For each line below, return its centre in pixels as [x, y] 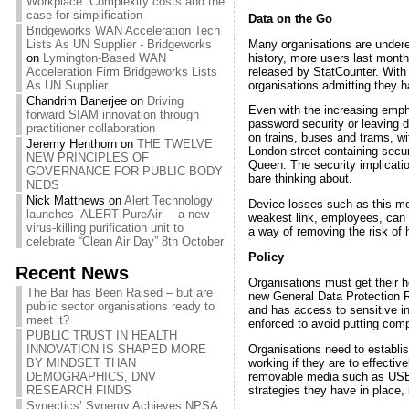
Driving [165, 101]
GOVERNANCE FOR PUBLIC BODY [124, 171]
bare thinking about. [300, 179]
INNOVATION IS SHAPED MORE [116, 349]
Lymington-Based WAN [104, 58]
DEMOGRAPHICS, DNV [91, 377]
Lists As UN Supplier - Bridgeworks [119, 44]
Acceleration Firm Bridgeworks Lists [121, 72]
